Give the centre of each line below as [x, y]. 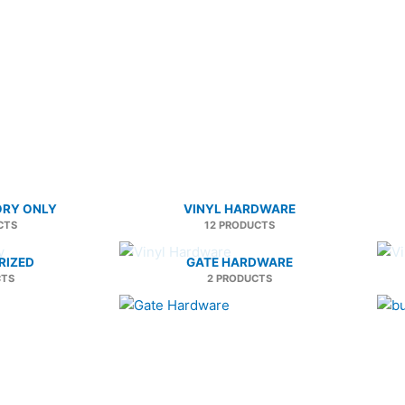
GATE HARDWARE [239, 262]
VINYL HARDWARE [239, 208]
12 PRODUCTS [239, 225]
